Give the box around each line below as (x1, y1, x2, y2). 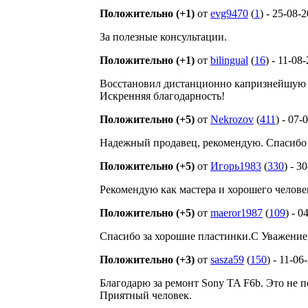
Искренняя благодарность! (100, 90, 225, 102)
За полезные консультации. (100, 31, 227, 43)
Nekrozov (210, 113, 254, 125)
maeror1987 (210, 207, 263, 219)
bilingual (210, 54, 248, 66)
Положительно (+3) (100, 254, 195, 265)
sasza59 (210, 254, 244, 265)
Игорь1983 (210, 160, 261, 172)
